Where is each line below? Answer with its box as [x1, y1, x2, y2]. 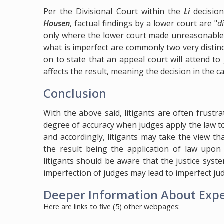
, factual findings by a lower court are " [70, 18, 217, 29]
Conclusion [43, 85, 106, 102]
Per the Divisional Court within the [43, 6, 184, 17]
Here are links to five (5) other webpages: [43, 202, 180, 212]
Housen [43, 18, 70, 29]
